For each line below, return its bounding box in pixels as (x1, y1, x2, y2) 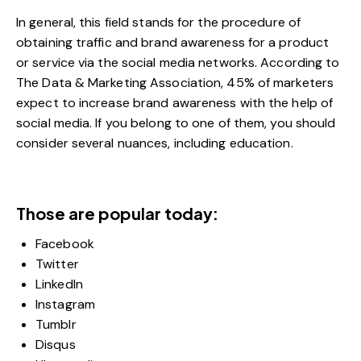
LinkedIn (35, 275, 83, 293)
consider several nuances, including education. (16, 134, 293, 151)
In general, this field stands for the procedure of (16, 13, 301, 31)
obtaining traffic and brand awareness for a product (16, 33, 330, 51)
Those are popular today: (16, 202, 218, 223)
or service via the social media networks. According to (16, 53, 340, 71)
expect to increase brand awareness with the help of (16, 93, 334, 111)
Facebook (35, 234, 94, 252)
